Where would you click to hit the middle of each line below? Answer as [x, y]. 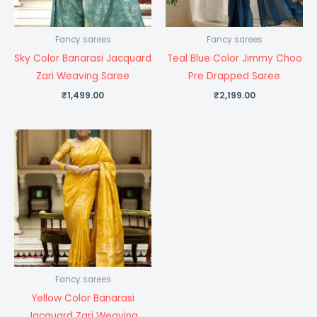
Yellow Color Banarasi [83, 298]
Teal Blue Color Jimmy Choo [234, 58]
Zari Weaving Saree [83, 76]
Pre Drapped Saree [234, 76]
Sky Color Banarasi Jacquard [83, 58]
